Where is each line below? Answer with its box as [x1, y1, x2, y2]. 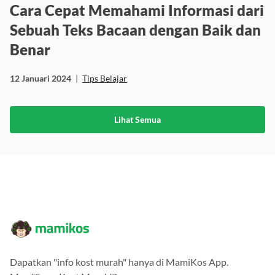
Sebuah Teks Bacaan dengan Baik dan [10, 20, 261, 39]
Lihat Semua [114, 114, 161, 125]
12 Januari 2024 [10, 72, 71, 83]
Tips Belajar [82, 72, 127, 83]
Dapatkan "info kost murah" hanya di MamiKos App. [10, 255, 228, 268]
